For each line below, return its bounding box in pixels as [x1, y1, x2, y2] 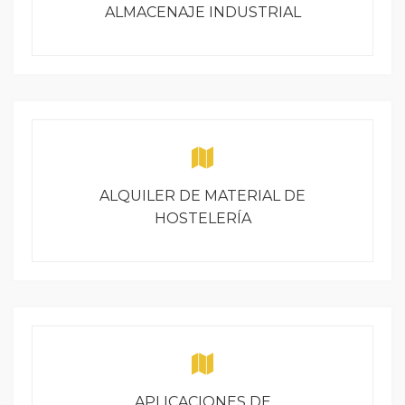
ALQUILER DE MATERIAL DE [99, 187, 306, 204]
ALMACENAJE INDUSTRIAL [104, 4, 301, 21]
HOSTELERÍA [154, 210, 251, 227]
